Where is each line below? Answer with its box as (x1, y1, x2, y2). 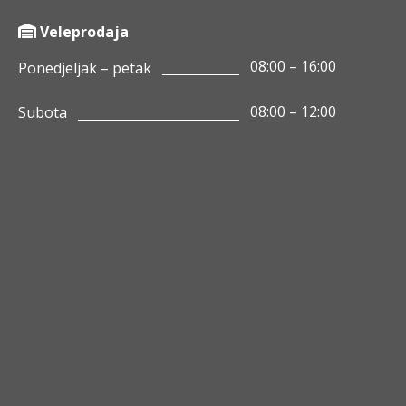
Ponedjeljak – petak (17, 57, 151, 78)
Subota (17, 102, 67, 123)
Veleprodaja (39, 21, 129, 42)
